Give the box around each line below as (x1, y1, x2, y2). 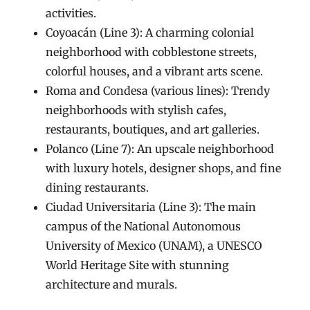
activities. (46, 6, 97, 20)
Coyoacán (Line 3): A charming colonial (46, 26, 255, 39)
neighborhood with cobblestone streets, (46, 45, 257, 59)
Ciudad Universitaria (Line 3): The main (46, 200, 257, 214)
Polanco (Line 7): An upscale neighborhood (46, 142, 275, 156)
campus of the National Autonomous (46, 219, 241, 233)
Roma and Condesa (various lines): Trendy (46, 84, 271, 98)
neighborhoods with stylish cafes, (46, 103, 227, 117)
